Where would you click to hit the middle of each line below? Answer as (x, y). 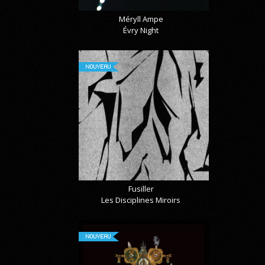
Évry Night (141, 30)
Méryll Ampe (141, 19)
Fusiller (141, 189)
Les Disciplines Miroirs (141, 200)
